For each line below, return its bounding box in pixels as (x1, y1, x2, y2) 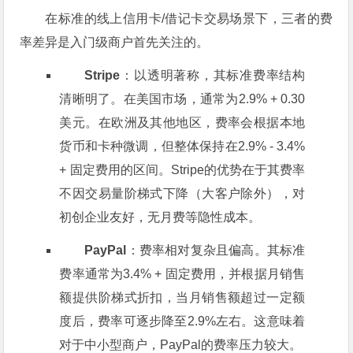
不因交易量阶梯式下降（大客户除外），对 (59, 187, 306, 201)
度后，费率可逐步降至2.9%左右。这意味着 (59, 314, 306, 329)
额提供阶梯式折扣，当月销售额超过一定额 (59, 291, 306, 305)
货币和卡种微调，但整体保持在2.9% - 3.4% (59, 139, 306, 154)
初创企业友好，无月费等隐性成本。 (59, 210, 262, 225)
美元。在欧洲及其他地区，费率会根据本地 (59, 116, 306, 130)
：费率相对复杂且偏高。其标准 (126, 243, 306, 258)
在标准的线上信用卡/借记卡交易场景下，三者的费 (45, 12, 333, 26)
